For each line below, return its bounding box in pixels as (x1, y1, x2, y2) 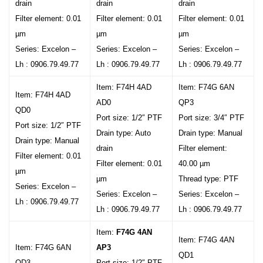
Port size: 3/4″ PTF (178, 113, 244, 122)
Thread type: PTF (178, 174, 238, 183)
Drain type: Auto (96, 129, 151, 137)
